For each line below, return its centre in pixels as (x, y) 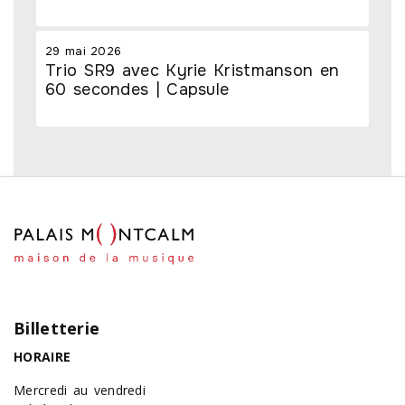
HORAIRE (42, 357)
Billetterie (57, 329)
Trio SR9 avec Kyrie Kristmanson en (193, 70)
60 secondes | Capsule (137, 89)
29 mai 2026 (84, 51)
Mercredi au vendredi (80, 391)
